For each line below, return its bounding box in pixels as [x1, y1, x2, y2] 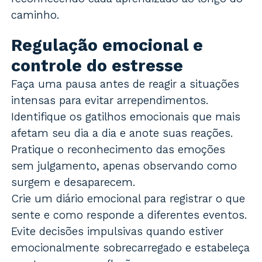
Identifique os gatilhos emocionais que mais [11, 109, 241, 123]
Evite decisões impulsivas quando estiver [11, 224, 224, 238]
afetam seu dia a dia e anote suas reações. [11, 126, 234, 140]
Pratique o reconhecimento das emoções [11, 142, 226, 156]
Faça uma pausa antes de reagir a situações [11, 77, 240, 91]
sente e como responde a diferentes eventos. [11, 208, 248, 222]
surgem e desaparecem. [11, 175, 136, 189]
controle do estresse [11, 56, 184, 75]
